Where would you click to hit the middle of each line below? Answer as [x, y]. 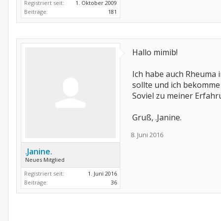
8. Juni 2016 [147, 135]
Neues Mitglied [45, 160]
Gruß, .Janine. [157, 117]
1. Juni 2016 [102, 173]
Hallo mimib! [155, 52]
